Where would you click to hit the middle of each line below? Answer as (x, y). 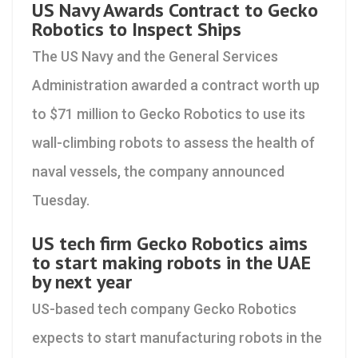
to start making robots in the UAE (171, 263)
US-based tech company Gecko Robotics (164, 309)
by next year (82, 282)
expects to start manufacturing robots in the (177, 338)
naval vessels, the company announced (158, 171)
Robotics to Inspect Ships (137, 29)
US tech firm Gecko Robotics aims (170, 243)
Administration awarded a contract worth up (176, 85)
